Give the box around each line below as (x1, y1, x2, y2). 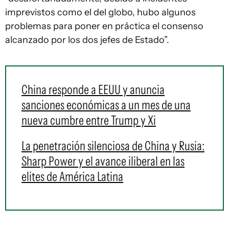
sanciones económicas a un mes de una (21, 97, 191, 112)
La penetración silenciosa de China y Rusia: (21, 138, 204, 153)
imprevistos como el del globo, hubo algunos (5, 7, 196, 18)
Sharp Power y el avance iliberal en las (21, 153, 185, 169)
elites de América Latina (21, 169, 123, 184)
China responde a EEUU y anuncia (21, 82, 165, 97)
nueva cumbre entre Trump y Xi (21, 112, 156, 128)
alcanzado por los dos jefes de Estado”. (5, 34, 169, 45)
